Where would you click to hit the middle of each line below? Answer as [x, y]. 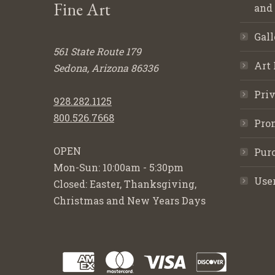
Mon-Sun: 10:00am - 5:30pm [118, 167]
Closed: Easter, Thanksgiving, [125, 184]
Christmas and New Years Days [130, 200]
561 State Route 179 [97, 51]
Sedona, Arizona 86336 [106, 68]
